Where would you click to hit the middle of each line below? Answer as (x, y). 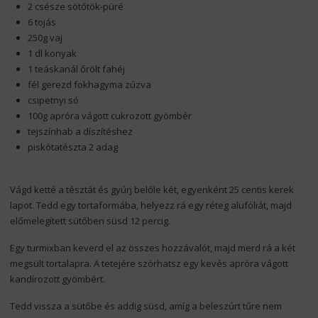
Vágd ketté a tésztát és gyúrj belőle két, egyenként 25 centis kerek (152, 189)
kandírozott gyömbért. (57, 279)
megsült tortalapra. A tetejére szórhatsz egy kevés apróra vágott (149, 263)
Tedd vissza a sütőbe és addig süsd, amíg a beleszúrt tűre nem (146, 306)
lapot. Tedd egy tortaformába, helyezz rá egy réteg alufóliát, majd (150, 205)
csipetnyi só (53, 100)
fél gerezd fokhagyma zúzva (89, 84)
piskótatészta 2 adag (72, 147)
